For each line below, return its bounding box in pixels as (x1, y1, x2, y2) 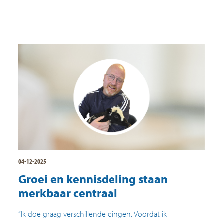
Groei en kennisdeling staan (18, 171, 168, 186)
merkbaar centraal (18, 185, 118, 200)
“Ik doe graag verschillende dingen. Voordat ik (18, 208, 167, 219)
